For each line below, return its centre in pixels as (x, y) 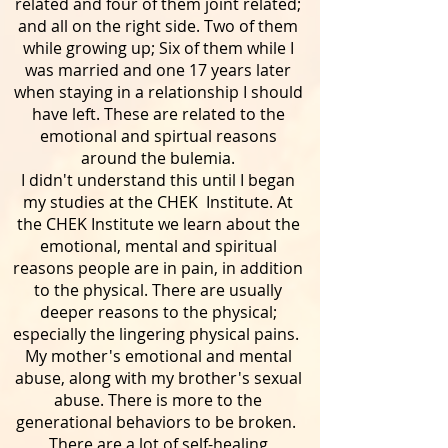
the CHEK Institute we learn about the (158, 224)
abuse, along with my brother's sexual (158, 378)
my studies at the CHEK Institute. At (158, 202)
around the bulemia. (158, 158)
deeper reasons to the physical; (158, 312)
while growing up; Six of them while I (158, 48)
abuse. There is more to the (158, 400)
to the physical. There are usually (158, 290)
